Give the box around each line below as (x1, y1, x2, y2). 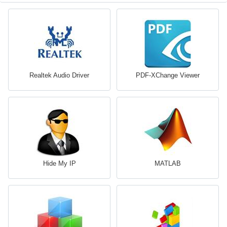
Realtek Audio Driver (29, 71, 89, 80)
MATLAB (155, 160, 181, 168)
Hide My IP (43, 160, 76, 168)
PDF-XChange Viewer (136, 71, 200, 80)
